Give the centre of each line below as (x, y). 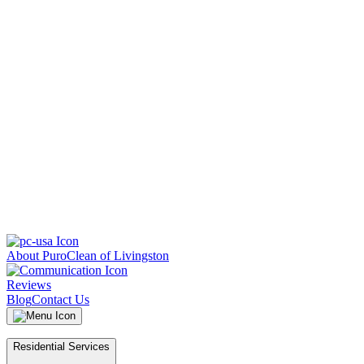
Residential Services (61, 347)
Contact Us (61, 299)
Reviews (29, 285)
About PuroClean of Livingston (88, 256)
